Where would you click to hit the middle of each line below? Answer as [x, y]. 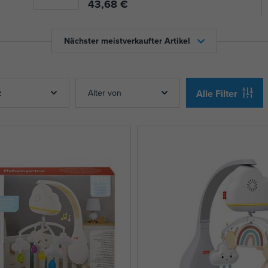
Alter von [105, 92]
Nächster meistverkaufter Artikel [127, 41]
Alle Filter [217, 93]
